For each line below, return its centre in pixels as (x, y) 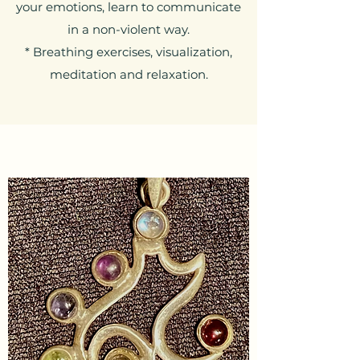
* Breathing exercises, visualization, (129, 52)
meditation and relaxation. (129, 74)
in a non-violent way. (129, 29)
